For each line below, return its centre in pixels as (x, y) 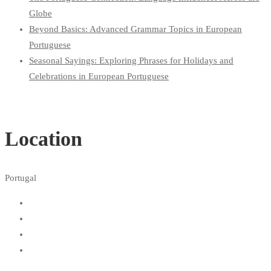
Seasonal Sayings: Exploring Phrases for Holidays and (131, 61)
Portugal (21, 178)
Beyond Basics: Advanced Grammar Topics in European (135, 29)
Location (44, 139)
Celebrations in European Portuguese (99, 77)
